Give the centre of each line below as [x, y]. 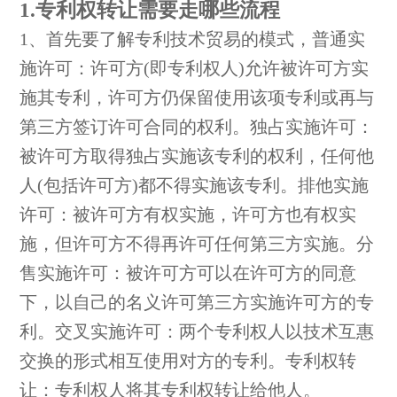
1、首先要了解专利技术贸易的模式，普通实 [193, 40]
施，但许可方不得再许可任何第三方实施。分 [197, 245]
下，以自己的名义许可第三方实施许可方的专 [197, 303]
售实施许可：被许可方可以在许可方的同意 [188, 274]
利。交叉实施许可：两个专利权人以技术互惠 [197, 332]
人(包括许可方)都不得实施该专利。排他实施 [195, 186]
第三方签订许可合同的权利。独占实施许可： [197, 128]
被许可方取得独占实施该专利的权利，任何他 [197, 157]
